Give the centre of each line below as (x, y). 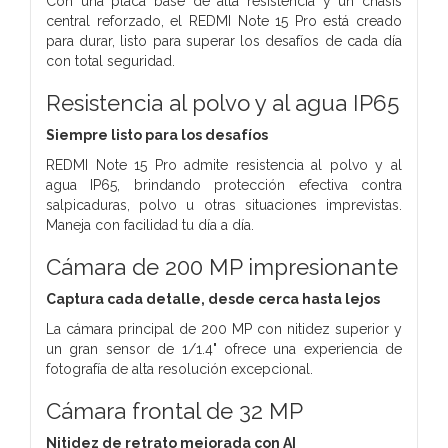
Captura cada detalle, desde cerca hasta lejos (213, 298)
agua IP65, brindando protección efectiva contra (224, 184)
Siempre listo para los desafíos (157, 134)
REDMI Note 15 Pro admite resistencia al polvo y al (224, 164)
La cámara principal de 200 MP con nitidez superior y (224, 328)
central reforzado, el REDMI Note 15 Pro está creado (224, 20)
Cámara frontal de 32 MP (174, 410)
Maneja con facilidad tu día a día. (150, 224)
